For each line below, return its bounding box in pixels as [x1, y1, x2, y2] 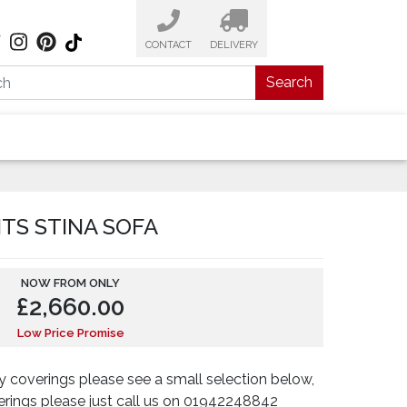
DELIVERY [209, 39, 258, 51]
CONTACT [144, 39, 192, 51]
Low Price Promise [16, 326, 124, 341]
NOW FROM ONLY [21, 276, 121, 291]
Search [266, 74, 313, 91]
